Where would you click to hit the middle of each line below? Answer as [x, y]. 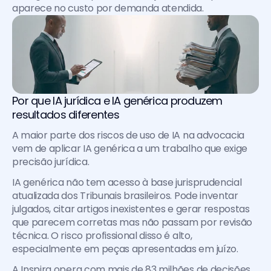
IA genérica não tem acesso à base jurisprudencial [127, 182]
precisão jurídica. [51, 162]
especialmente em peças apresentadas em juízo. [125, 249]
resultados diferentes [66, 115]
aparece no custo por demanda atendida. [108, 8]
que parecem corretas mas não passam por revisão [132, 222]
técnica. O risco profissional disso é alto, [102, 236]
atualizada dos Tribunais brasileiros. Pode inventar [125, 196]
